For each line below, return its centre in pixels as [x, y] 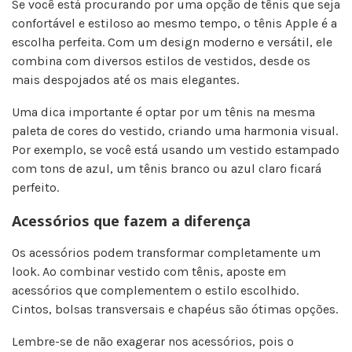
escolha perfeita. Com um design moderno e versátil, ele [172, 42]
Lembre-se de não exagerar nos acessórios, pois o [153, 341]
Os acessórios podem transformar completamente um [166, 252]
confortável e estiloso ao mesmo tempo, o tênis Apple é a [174, 23]
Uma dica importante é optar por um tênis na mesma [163, 112]
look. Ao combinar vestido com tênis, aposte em [149, 271]
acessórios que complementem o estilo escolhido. [155, 290]
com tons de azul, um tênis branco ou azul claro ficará [167, 168]
